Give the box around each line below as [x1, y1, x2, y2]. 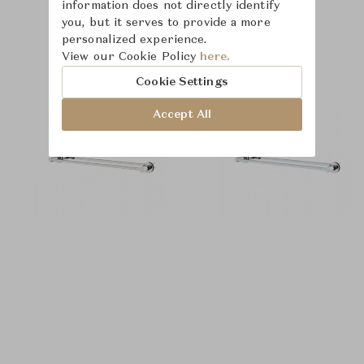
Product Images [136, 37, 227, 48]
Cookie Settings [136, 76, 228, 88]
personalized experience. [62, 34, 207, 45]
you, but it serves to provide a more [62, 17, 271, 28]
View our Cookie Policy [62, 51, 201, 63]
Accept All [153, 108, 211, 120]
